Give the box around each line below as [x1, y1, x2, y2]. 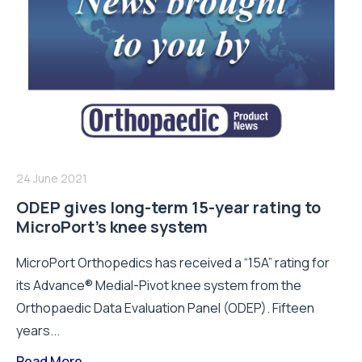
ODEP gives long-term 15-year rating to [16, 196, 321, 218]
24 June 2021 [16, 170, 87, 186]
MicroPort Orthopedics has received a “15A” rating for [16, 253, 330, 271]
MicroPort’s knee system [16, 215, 208, 238]
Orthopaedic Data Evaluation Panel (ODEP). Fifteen [16, 298, 314, 317]
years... [16, 321, 60, 339]
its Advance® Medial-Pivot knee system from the [16, 276, 301, 294]
